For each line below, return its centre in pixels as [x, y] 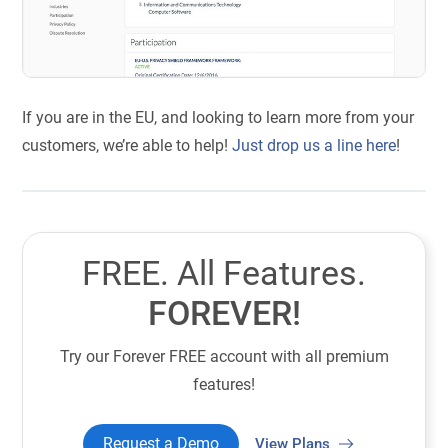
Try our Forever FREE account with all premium [224, 357]
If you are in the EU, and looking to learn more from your [218, 118]
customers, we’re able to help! [127, 146]
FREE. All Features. [224, 273]
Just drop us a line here [314, 146]
